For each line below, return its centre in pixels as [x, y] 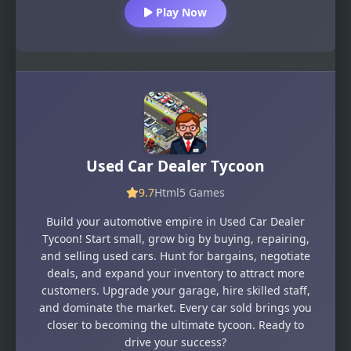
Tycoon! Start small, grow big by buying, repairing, [175, 238]
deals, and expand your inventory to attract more [175, 273]
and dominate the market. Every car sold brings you [175, 307]
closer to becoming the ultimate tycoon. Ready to [175, 324]
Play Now [180, 13]
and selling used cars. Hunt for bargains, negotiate [175, 255]
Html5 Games [190, 192]
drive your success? [175, 342]
